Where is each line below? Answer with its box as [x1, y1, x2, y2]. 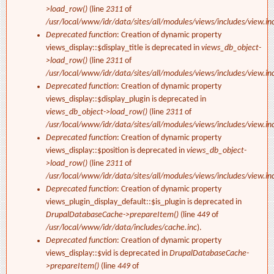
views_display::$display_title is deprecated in [46, 43, 201, 53]
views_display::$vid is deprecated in [46, 249, 169, 259]
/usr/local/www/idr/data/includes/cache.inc [46, 223, 197, 233]
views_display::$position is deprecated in [46, 146, 187, 156]
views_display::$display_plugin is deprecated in [46, 95, 206, 105]
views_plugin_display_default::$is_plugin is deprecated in [46, 198, 242, 207]
